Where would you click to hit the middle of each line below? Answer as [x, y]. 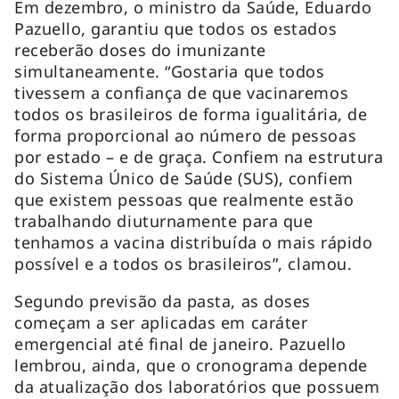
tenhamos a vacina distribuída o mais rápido [194, 242]
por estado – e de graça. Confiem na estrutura [199, 156]
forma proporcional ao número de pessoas [186, 135]
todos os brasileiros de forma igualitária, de [191, 114]
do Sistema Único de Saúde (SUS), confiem [184, 178]
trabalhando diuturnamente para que [164, 220]
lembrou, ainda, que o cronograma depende [191, 365]
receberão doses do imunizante [140, 49]
